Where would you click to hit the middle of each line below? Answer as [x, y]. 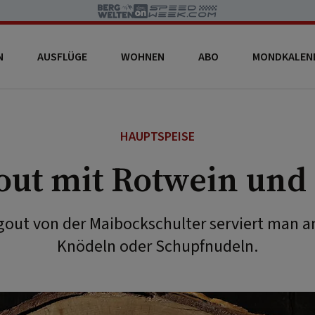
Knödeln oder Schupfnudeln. [157, 246]
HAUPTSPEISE [157, 137]
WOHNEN [142, 57]
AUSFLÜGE [62, 57]
